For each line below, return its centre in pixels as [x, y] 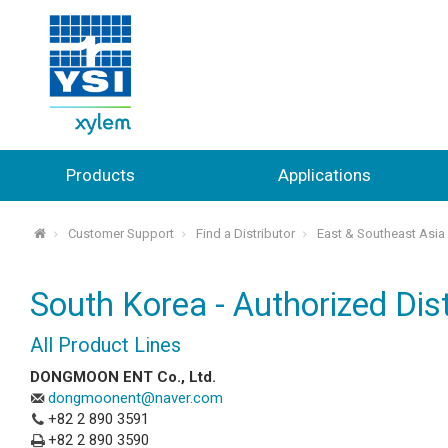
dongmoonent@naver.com [135, 397]
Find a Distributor [245, 234]
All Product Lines [105, 344]
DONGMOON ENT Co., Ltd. [123, 376]
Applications [324, 174]
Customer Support [120, 234]
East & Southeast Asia [380, 234]
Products [100, 174]
